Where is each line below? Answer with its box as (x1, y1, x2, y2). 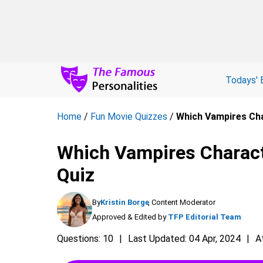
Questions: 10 (57, 233, 113, 244)
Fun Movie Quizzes (90, 111, 167, 122)
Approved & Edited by (92, 213, 166, 221)
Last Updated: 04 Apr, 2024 (128, 233, 241, 244)
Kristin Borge (100, 198, 149, 207)
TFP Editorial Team (168, 213, 241, 221)
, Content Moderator (148, 198, 215, 207)
